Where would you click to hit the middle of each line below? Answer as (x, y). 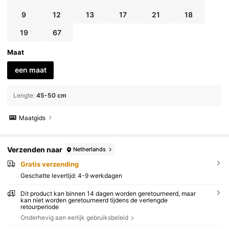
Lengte (24, 95)
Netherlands (90, 149)
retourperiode (39, 207)
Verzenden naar (35, 149)
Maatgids (32, 118)
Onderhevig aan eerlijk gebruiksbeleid (74, 217)
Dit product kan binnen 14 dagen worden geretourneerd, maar (108, 193)
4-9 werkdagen (100, 175)
